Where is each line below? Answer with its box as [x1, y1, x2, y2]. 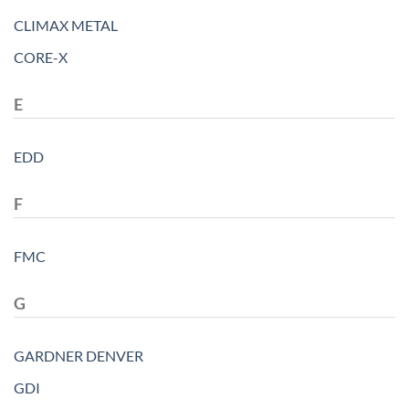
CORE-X [14, 48, 68, 67]
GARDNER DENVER [14, 347, 143, 364]
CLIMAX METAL [14, 16, 118, 35]
